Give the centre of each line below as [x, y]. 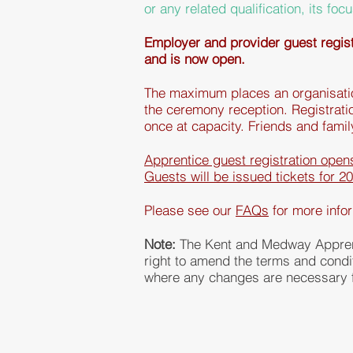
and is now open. [195, 59]
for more [297, 210]
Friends [270, 126]
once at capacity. [196, 126]
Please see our [190, 210]
